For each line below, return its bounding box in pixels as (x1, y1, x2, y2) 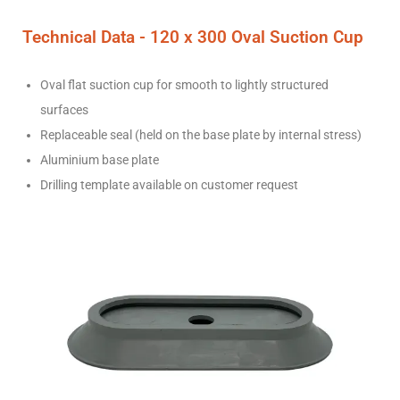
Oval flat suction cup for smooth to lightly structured (40, 77, 329, 92)
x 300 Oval (179, 26, 265, 47)
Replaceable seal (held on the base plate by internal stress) (40, 127, 362, 142)
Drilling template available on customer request (40, 177, 298, 192)
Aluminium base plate (40, 152, 159, 167)
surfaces (40, 102, 88, 117)
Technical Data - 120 (22, 26, 179, 47)
